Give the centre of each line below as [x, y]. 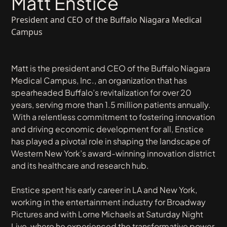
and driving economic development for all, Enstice [108, 129]
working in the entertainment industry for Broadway [109, 202]
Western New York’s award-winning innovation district [113, 154]
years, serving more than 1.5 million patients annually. [111, 105]
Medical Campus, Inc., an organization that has [99, 81]
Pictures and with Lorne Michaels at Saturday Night [107, 214]
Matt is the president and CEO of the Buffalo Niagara [111, 68]
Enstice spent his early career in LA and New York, [104, 190]
